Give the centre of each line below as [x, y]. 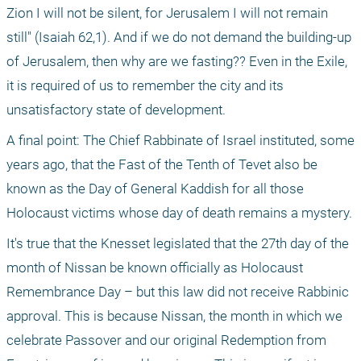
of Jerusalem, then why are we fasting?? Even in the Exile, [177, 62]
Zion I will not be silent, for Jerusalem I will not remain [167, 13]
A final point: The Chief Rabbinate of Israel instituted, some [180, 141]
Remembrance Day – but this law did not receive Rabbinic [178, 292]
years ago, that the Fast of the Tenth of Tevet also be [162, 165]
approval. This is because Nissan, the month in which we [174, 316]
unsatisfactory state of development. [118, 110]
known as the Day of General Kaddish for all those [155, 189]
